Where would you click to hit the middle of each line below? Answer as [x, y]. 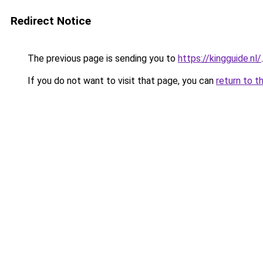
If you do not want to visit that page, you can [121, 81]
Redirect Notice [51, 21]
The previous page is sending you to [102, 58]
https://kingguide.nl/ [220, 58]
